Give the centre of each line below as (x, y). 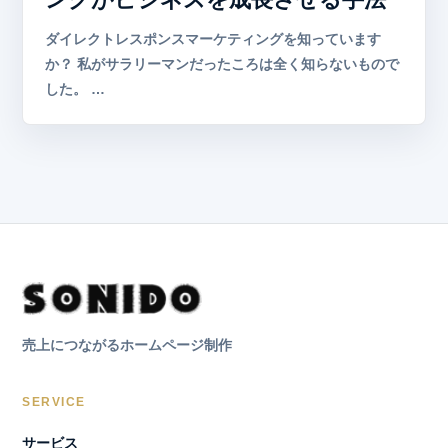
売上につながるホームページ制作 (127, 345)
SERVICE (54, 402)
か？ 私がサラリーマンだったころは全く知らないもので (222, 63)
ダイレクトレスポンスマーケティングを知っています (213, 38)
